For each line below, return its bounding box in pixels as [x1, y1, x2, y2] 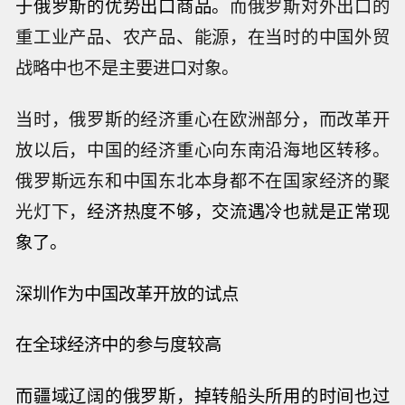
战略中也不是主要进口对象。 [15, 54, 240, 80]
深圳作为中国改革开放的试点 [15, 279, 240, 306]
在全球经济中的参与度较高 [15, 331, 222, 357]
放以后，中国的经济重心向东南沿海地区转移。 [15, 136, 390, 162]
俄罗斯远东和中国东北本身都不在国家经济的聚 [15, 166, 390, 193]
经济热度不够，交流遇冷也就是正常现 [87, 197, 390, 223]
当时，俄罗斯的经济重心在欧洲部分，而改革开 [15, 105, 390, 131]
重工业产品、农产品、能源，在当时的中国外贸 [15, 24, 390, 50]
